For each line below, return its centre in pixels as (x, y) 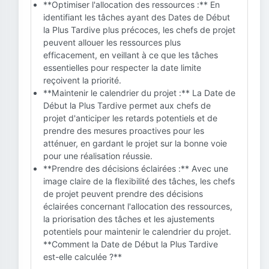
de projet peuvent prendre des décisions (123, 194)
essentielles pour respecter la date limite (122, 68)
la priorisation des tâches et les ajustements (129, 219)
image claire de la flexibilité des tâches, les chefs (139, 181)
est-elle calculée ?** (83, 257)
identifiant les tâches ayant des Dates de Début (137, 17)
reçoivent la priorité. (82, 80)
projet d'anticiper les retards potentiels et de (130, 118)
